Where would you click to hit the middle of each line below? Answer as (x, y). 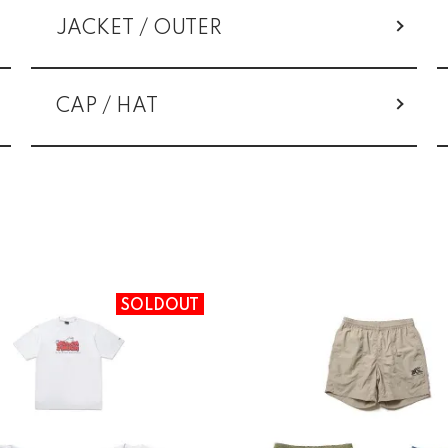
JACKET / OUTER (138, 28)
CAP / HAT (106, 106)
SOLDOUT (160, 306)
